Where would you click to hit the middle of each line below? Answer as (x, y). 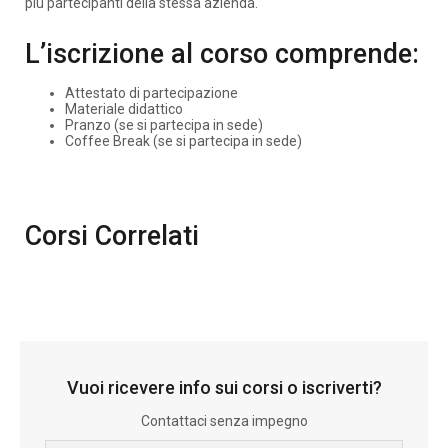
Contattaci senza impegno (224, 420)
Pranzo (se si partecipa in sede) (164, 125)
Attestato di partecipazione (151, 93)
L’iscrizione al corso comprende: (222, 53)
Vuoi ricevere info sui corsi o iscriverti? (224, 387)
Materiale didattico (124, 109)
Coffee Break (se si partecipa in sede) (183, 141)
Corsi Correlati (112, 236)
